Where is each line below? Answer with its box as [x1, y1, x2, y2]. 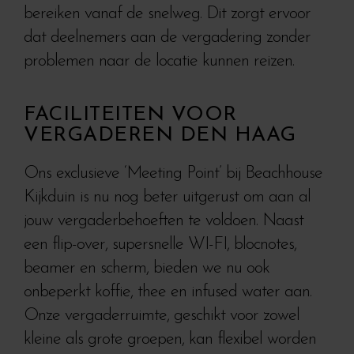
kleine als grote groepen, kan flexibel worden [24, 330, 316, 348]
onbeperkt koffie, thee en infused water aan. [24, 282, 311, 301]
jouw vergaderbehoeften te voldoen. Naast [24, 211, 303, 230]
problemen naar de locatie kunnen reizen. [24, 51, 294, 70]
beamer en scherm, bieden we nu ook [24, 258, 269, 277]
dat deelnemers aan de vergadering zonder [24, 28, 311, 47]
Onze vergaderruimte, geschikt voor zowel [24, 306, 299, 325]
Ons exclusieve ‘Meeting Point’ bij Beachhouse [24, 164, 322, 183]
